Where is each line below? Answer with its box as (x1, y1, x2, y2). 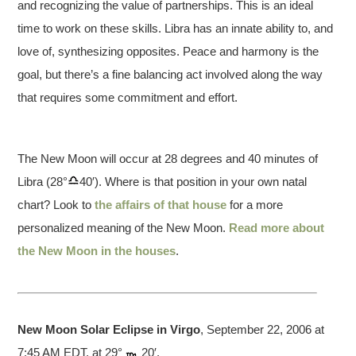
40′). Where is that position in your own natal (79, 174, 308, 188)
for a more (226, 197, 284, 211)
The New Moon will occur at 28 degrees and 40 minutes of (17, 151, 319, 165)
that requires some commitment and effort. (17, 90, 238, 104)
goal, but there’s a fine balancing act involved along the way (17, 67, 323, 81)
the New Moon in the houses (17, 243, 176, 257)
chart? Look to (17, 197, 95, 211)
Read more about (229, 220, 325, 234)
